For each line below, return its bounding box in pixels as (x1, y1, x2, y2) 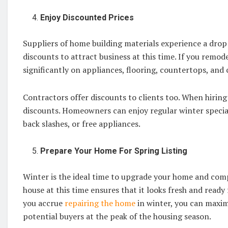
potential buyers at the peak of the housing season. (23, 210, 211, 222)
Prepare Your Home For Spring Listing (40, 146, 190, 156)
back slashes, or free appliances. (23, 118, 142, 129)
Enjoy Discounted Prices (40, 12, 138, 22)
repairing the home (65, 197, 135, 209)
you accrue (23, 197, 65, 209)
